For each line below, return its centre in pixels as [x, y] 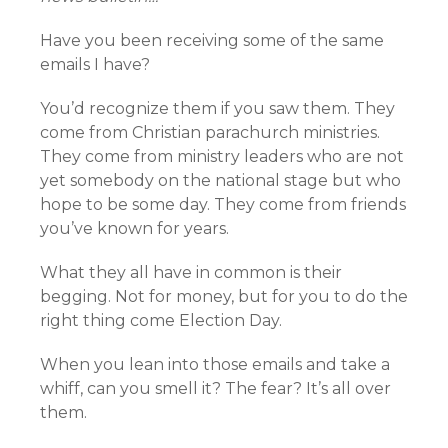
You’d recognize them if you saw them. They [217, 108]
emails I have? [95, 64]
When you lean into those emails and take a [215, 364]
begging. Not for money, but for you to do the [224, 296]
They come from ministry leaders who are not [222, 156]
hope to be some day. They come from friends [223, 204]
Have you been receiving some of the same [212, 40]
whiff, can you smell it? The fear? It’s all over [215, 388]
